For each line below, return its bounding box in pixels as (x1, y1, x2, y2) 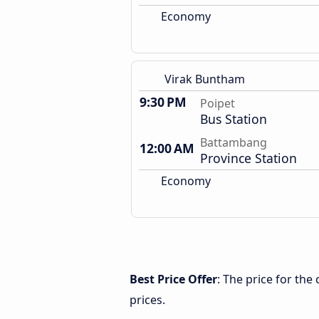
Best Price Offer (130, 271, 217, 287)
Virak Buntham (164, 71, 245, 87)
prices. (130, 292, 165, 308)
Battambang (200, 135, 267, 150)
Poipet (200, 95, 235, 111)
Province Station (200, 150, 297, 167)
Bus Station (200, 110, 267, 127)
